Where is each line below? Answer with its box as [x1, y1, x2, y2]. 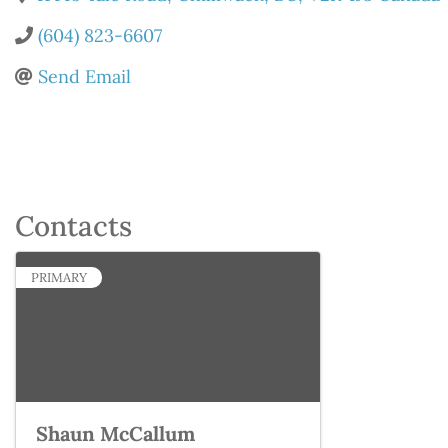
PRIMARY [31, 269, 87, 287]
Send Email [38, 65, 131, 88]
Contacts [15, 208, 132, 245]
